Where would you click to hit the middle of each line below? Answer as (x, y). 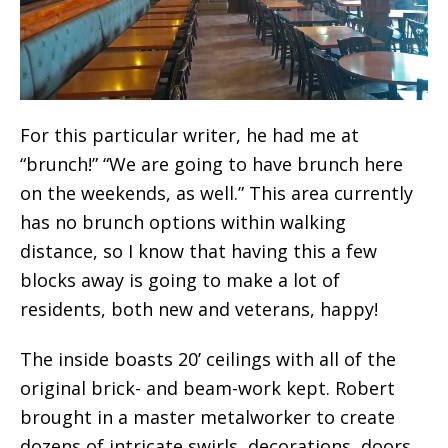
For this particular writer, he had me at (189, 134)
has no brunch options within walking (183, 221)
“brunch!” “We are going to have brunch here (211, 163)
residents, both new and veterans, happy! (199, 308)
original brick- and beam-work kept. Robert (207, 387)
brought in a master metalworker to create (207, 416)
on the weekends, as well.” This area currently (216, 192)
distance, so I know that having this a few (198, 250)
